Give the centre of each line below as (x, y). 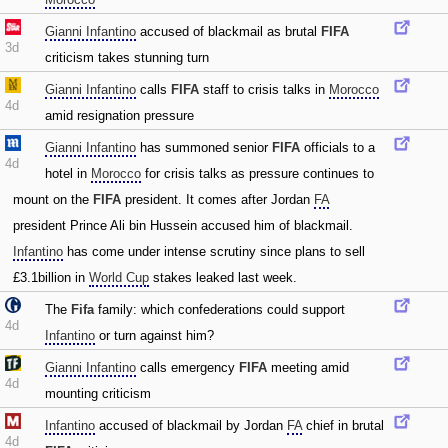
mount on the (53, 199)
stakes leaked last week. (223, 277)
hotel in (68, 173)
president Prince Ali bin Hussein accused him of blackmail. (183, 225)
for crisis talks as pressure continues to (257, 173)
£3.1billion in (51, 277)
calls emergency (187, 367)
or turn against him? (154, 335)
